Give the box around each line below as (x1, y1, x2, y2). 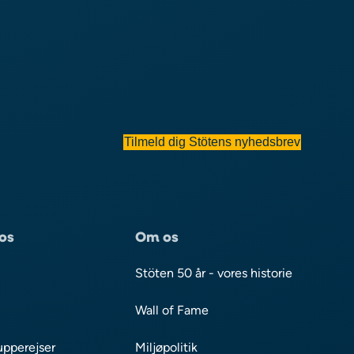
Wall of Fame (134, 302, 209, 318)
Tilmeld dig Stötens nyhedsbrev (123, 134, 300, 149)
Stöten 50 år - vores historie (134, 265, 292, 281)
